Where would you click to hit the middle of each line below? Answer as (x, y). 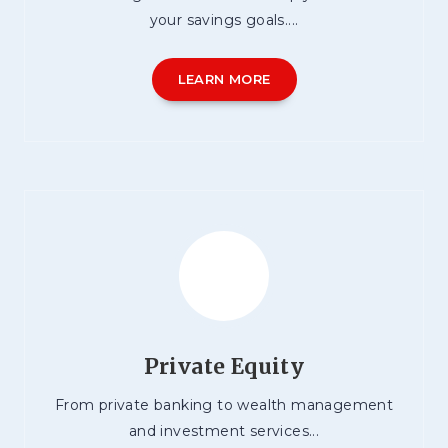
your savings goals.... (224, 20)
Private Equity (224, 367)
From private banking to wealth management (224, 405)
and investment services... (224, 431)
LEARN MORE (224, 79)
